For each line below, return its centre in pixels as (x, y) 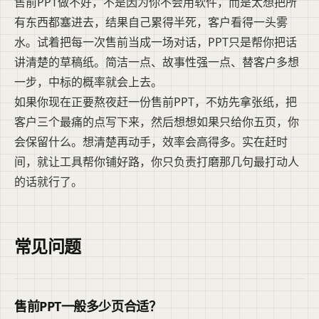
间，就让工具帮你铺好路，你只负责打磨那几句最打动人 (157, 162)
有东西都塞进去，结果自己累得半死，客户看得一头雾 (151, 22)
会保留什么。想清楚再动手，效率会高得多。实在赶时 (151, 142)
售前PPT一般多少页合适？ (88, 307)
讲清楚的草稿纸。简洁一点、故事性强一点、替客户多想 (157, 62)
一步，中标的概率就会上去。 (88, 82)
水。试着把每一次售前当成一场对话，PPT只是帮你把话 (156, 42)
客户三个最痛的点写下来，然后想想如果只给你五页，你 (157, 122)
